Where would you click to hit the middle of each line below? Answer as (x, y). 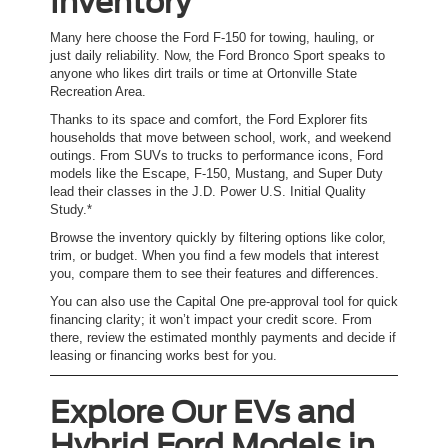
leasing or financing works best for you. (163, 356)
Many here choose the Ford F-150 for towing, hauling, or (212, 38)
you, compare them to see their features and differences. (214, 274)
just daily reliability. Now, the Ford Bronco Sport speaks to (217, 56)
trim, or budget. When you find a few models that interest (214, 256)
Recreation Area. (98, 92)
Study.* (71, 210)
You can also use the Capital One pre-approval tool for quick (224, 302)
